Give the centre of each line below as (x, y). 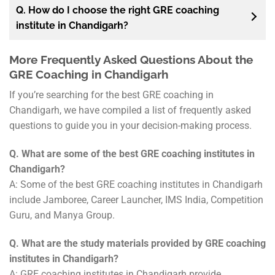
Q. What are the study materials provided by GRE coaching (137, 243)
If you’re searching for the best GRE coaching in (111, 95)
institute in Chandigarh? (72, 25)
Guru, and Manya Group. (62, 215)
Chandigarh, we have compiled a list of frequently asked (130, 110)
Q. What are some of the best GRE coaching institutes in (132, 154)
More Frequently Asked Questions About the (131, 59)
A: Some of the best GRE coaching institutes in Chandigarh (136, 185)
